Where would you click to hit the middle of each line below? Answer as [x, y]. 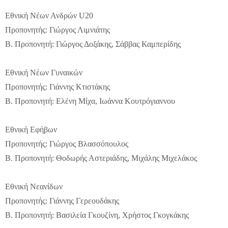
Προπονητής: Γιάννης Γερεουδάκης [62, 201]
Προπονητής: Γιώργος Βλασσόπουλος [67, 144]
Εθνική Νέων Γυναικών [44, 72]
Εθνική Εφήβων [31, 129]
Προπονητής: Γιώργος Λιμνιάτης [58, 30]
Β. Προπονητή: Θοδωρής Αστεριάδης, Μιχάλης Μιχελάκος [101, 158]
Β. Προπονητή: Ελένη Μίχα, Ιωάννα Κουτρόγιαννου [90, 101]
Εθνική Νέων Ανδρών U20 [49, 15]
